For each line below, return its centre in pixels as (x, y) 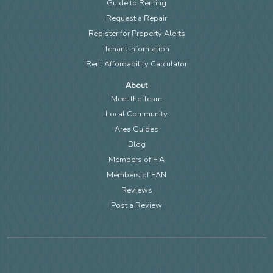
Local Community (136, 114)
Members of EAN (136, 175)
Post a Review (136, 206)
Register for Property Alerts (136, 34)
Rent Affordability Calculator (136, 64)
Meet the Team (136, 99)
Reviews (136, 190)
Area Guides (136, 129)
